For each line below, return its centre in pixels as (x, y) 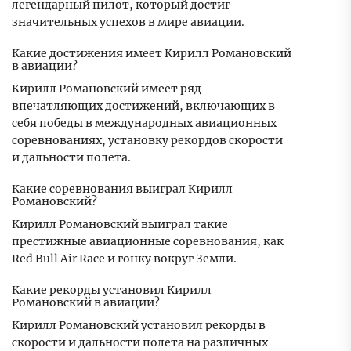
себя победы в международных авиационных (144, 123)
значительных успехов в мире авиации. (128, 22)
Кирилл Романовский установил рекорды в (139, 326)
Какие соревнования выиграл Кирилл (122, 189)
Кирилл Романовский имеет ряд (107, 89)
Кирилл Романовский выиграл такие (120, 224)
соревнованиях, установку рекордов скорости (147, 141)
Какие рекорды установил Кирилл (112, 290)
